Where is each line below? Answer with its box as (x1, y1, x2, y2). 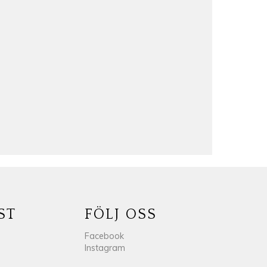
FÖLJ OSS (84, 207, 157, 223)
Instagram (84, 243, 125, 254)
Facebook (84, 231, 124, 242)
